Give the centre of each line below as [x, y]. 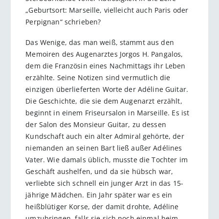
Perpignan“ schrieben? [63, 22]
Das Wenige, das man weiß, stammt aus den [100, 43]
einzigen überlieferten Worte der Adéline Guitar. [107, 89]
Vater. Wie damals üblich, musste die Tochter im [107, 160]
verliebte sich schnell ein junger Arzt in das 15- [105, 183]
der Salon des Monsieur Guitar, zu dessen [96, 125]
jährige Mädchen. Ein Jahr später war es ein [99, 195]
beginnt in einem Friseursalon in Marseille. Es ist [108, 113]
